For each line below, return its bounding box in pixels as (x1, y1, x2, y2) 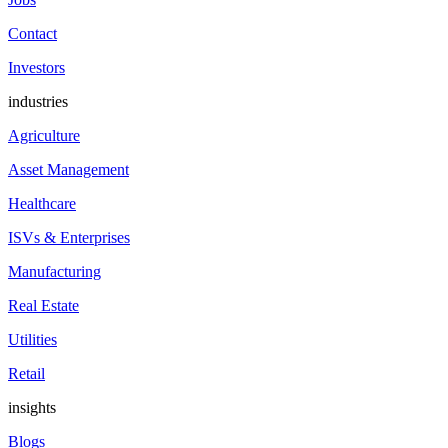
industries (8, 93, 68, 110)
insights (8, 399, 56, 416)
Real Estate (8, 297, 79, 314)
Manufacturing (8, 263, 101, 280)
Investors (8, 59, 65, 76)
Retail (8, 365, 45, 382)
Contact (8, 25, 57, 42)
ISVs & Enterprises (8, 229, 130, 246)
